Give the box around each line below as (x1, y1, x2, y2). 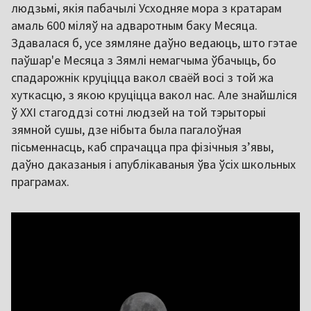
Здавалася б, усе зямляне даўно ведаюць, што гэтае (11, 35, 297, 51)
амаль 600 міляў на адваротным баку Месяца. (11, 17, 258, 34)
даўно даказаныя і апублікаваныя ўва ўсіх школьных (11, 156, 296, 173)
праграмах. (11, 174, 69, 190)
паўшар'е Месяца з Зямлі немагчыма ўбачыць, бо (11, 52, 276, 69)
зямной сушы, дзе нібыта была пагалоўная (11, 121, 242, 138)
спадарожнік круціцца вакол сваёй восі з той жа (11, 69, 274, 86)
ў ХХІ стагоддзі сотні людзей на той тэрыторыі (11, 104, 266, 121)
